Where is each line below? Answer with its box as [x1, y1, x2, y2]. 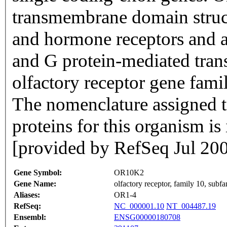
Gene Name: [14, 179, 56, 188]
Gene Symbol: [14, 168, 62, 177]
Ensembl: [14, 213, 46, 222]
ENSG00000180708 [114, 213, 180, 222]
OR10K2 [114, 168, 144, 177]
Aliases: [14, 191, 40, 200]
